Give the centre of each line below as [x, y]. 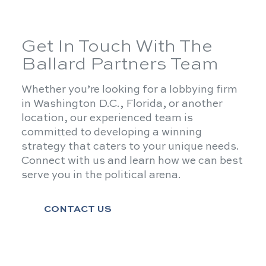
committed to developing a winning [111, 133]
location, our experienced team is [107, 118]
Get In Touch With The [117, 47]
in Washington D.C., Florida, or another [122, 104]
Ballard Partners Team [120, 64]
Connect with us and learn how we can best [132, 161]
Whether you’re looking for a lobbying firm [129, 90]
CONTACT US [77, 210]
